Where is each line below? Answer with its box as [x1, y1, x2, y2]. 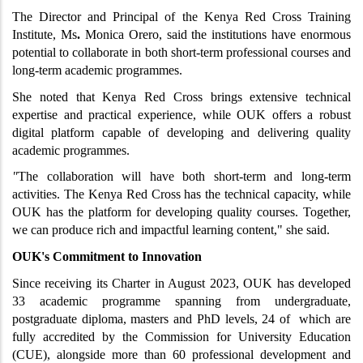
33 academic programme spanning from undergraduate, [12, 293, 351, 308]
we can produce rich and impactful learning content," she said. [12, 223, 330, 237]
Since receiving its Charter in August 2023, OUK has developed [12, 275, 351, 290]
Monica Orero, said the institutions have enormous [84, 27, 351, 41]
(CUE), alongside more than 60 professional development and [12, 347, 351, 361]
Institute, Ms [12, 27, 77, 41]
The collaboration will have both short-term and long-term [18, 169, 351, 184]
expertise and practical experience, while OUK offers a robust [12, 107, 351, 122]
